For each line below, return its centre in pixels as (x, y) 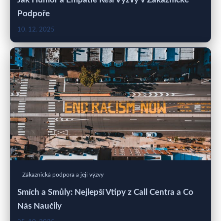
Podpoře (34, 14)
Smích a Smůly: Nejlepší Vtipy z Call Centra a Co (105, 192)
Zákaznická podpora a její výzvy (63, 175)
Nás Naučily (39, 206)
